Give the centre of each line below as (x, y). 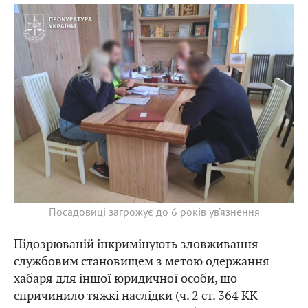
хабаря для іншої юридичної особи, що (125, 278)
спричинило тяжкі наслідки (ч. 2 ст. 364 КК (136, 295)
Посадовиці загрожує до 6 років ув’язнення (154, 211)
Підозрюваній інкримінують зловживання (136, 243)
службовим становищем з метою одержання (142, 261)
